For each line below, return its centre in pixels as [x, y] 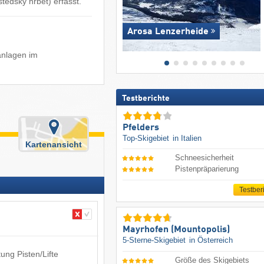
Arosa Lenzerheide [168, 32]
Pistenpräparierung [207, 169]
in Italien [187, 138]
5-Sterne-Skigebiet [155, 240]
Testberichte [146, 98]
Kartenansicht [54, 144]
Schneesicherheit [205, 158]
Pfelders [141, 128]
